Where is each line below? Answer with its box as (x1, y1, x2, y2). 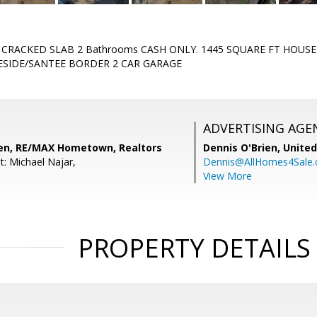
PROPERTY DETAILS (77, 231, 311, 265)
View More (203, 169, 252, 183)
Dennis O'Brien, (203, 141, 283, 154)
